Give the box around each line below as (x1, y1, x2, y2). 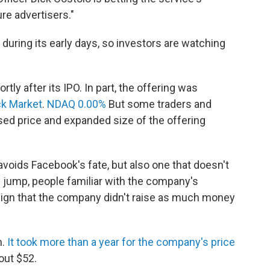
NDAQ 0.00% (47, 98, 106, 110)
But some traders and (106, 98, 212, 110)
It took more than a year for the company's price (7, 236, 235, 248)
